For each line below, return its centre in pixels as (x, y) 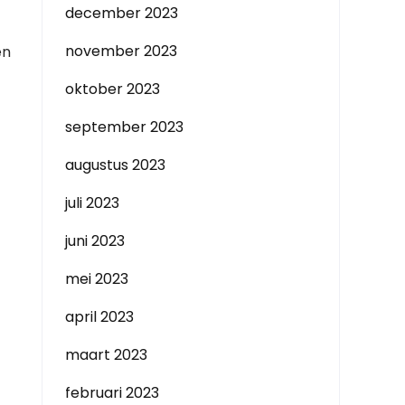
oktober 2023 (113, 89)
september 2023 (124, 127)
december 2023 (122, 13)
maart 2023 (106, 355)
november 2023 (121, 51)
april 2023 (99, 317)
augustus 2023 (115, 165)
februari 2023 (112, 393)
